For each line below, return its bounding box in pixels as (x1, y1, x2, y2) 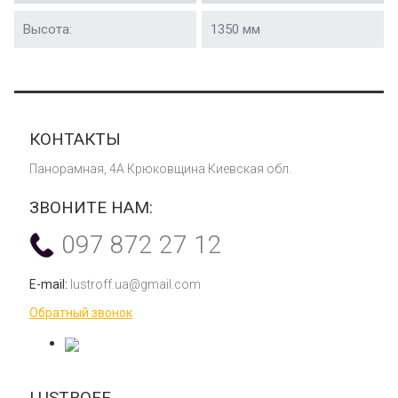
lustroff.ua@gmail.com (70, 277, 201, 292)
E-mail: (29, 277, 70, 292)
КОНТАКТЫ (29, 129, 121, 150)
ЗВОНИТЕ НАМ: (29, 197, 153, 219)
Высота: (23, 21, 72, 38)
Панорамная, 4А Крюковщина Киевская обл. (29, 162, 291, 177)
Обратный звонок (29, 306, 132, 321)
